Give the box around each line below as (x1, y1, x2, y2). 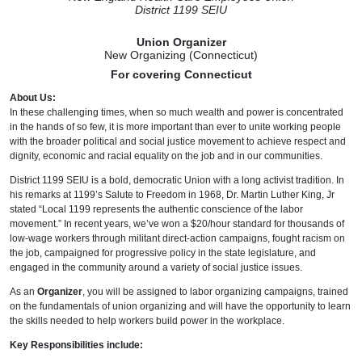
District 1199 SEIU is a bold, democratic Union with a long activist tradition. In (10, 175, 344, 187)
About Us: (10, 92, 58, 104)
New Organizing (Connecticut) (104, 48, 258, 62)
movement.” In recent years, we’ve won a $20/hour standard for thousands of (10, 218, 344, 230)
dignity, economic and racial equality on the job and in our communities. (10, 150, 322, 162)
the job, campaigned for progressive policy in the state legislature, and (10, 247, 316, 259)
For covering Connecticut (110, 68, 252, 82)
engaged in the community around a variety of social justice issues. (10, 262, 302, 274)
